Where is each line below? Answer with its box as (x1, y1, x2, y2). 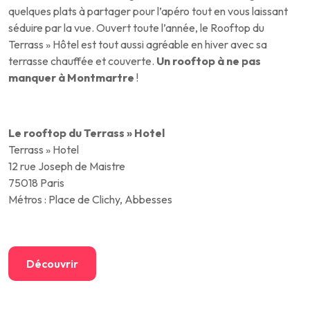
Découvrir (26, 256, 78, 271)
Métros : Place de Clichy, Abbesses (8, 192, 172, 206)
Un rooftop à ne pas (156, 53, 261, 68)
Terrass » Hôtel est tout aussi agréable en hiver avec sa (8, 37, 267, 51)
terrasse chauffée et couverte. (8, 53, 156, 68)
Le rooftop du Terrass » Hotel (8, 125, 165, 140)
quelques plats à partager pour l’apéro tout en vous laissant (8, 3, 288, 18)
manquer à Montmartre (8, 70, 134, 84)
